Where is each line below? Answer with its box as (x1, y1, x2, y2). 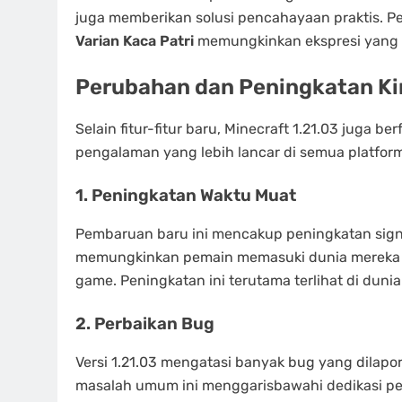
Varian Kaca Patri (75, 32, 194, 50)
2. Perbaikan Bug (75, 313, 214, 334)
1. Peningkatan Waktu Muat (75, 186, 296, 206)
